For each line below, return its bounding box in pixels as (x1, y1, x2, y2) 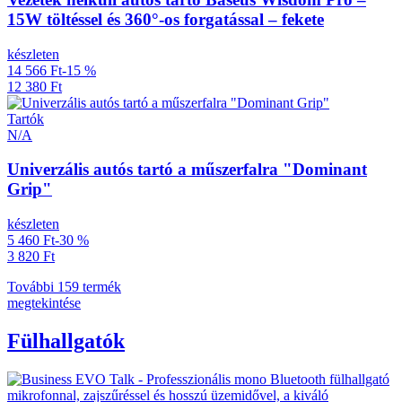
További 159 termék (7, 279, 121, 295)
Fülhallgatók (7, 328, 125, 353)
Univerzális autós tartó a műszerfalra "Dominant (7, 160, 367, 179)
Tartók (7, 110, 44, 127)
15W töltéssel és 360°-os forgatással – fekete (7, 9, 324, 29)
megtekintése (7, 295, 81, 311)
